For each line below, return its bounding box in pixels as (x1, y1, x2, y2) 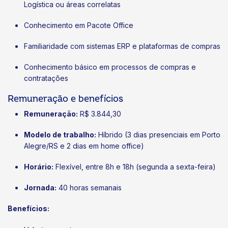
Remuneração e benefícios (8, 93, 123, 105)
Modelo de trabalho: (24, 130, 96, 139)
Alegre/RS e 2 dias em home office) (24, 141, 144, 150)
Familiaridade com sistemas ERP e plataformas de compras (24, 42, 220, 51)
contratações (24, 74, 68, 83)
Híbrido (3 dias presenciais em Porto (96, 130, 220, 139)
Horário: (24, 162, 53, 171)
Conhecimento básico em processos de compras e (24, 63, 196, 72)
